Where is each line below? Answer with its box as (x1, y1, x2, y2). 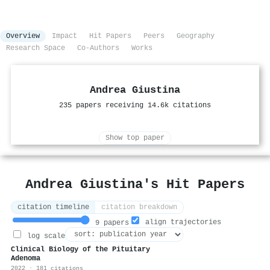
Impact (52, 32, 77, 41)
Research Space (6, 44, 65, 53)
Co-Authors (77, 44, 119, 53)
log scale (23, 232, 65, 241)
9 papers (91, 219, 129, 228)
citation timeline (17, 203, 89, 212)
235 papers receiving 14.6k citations (59, 101, 211, 110)
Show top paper (105, 134, 165, 143)
